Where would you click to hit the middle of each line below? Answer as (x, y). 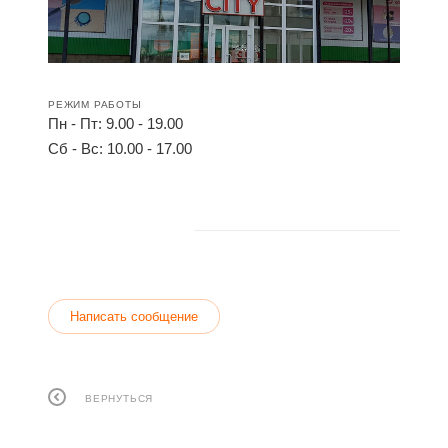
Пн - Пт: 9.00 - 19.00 (115, 124)
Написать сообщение (134, 317)
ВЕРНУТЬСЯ (119, 398)
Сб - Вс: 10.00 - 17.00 (120, 149)
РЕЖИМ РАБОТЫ (95, 105)
